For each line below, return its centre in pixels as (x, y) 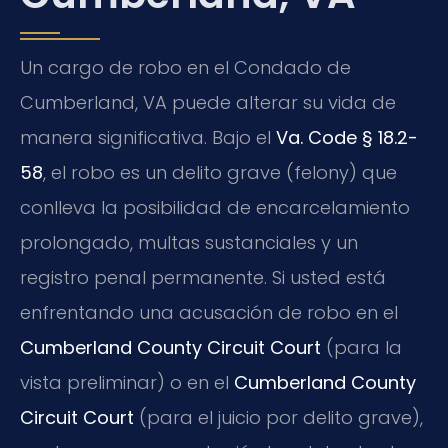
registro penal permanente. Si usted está (203, 277)
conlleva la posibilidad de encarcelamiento (215, 207)
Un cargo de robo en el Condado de (185, 67)
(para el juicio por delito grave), (278, 417)
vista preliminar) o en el (127, 382)
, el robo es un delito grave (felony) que (220, 172)
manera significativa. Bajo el (148, 137)
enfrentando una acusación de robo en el (209, 312)
